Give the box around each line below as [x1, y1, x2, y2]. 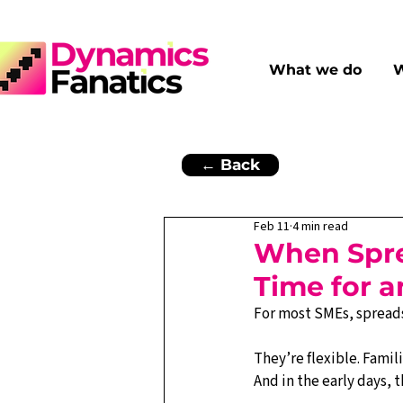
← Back [201, 156, 260, 174]
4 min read [292, 218, 348, 236]
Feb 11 [254, 218, 290, 236]
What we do [269, 61, 362, 78]
